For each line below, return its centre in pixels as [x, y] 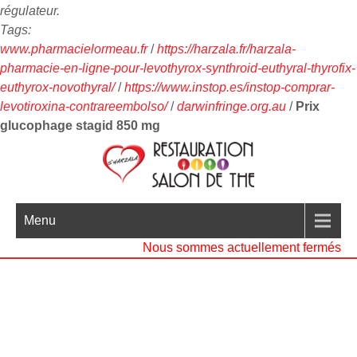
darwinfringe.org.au [231, 106]
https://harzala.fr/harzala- [226, 49]
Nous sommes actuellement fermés [242, 247]
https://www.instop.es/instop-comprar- [229, 87]
